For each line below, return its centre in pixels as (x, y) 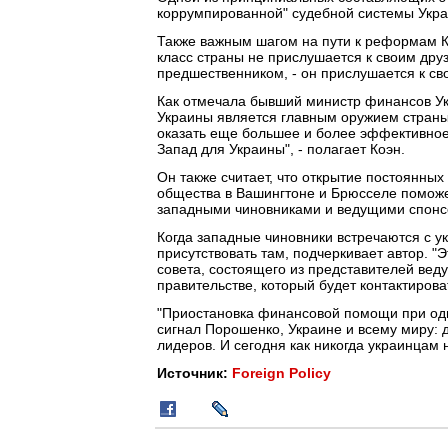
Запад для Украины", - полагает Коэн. (281, 149)
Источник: (194, 373)
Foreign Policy (281, 373)
